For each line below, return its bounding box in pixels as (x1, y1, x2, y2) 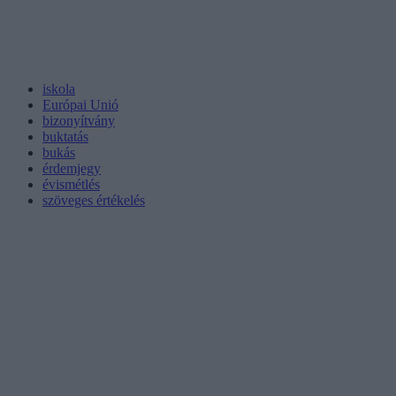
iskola (42, 80, 75, 96)
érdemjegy (42, 160, 101, 176)
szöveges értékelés (42, 192, 145, 208)
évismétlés (42, 176, 100, 192)
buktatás (42, 128, 88, 144)
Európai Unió (42, 96, 118, 112)
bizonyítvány (42, 112, 115, 128)
